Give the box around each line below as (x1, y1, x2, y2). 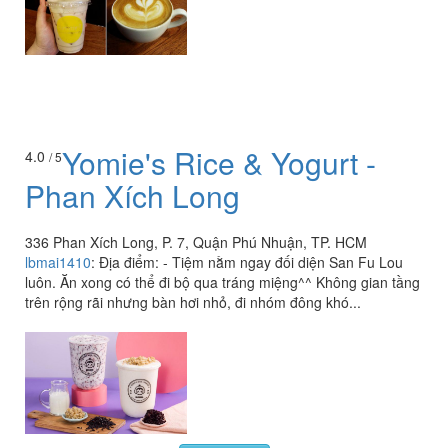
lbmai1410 (25, 252, 91, 273)
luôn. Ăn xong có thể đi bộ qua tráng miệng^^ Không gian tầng (25, 272, 420, 293)
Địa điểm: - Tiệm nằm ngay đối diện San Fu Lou (99, 252, 403, 273)
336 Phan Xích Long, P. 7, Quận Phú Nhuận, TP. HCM (25, 232, 367, 253)
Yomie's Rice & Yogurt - (62, 141, 376, 185)
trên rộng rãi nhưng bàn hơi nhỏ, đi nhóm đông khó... (25, 292, 361, 313)
